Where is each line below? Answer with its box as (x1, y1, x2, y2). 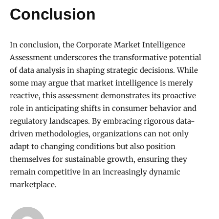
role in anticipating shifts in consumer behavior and (10, 104, 197, 113)
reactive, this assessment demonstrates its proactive (10, 91, 196, 101)
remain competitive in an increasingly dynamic (10, 167, 180, 177)
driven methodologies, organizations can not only (10, 129, 189, 139)
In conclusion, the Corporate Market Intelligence (10, 40, 185, 50)
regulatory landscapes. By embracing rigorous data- (10, 116, 195, 126)
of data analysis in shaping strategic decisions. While (10, 66, 198, 75)
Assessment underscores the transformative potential (10, 53, 201, 63)
